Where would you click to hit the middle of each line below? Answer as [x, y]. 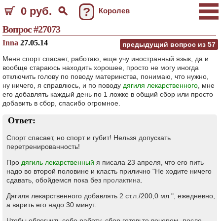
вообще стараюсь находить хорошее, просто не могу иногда [101, 68]
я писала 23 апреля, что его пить [149, 162]
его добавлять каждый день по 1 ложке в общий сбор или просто [108, 94]
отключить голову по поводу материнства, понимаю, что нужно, [106, 76]
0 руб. [36, 11]
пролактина [122, 180]
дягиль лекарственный [58, 162]
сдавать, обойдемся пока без [55, 180]
